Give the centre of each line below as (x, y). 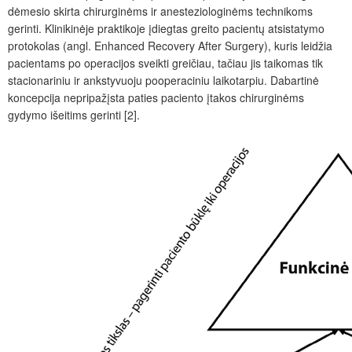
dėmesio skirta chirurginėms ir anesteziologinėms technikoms (160, 11)
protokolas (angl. (49, 46)
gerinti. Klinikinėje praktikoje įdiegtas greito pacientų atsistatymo (166, 29)
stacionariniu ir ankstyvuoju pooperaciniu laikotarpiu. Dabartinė (163, 81)
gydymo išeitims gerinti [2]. (74, 115)
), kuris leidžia (298, 46)
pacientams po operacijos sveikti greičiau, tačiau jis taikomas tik (165, 63)
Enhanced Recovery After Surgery (178, 46)
